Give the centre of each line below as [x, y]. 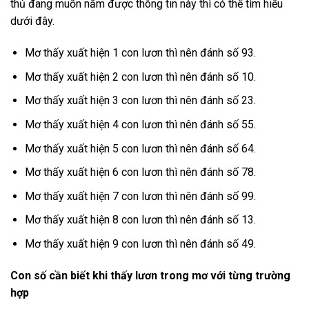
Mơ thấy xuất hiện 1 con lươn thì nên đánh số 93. [140, 53]
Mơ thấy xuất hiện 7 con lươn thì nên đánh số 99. [140, 196]
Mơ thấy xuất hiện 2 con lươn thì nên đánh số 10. [140, 77]
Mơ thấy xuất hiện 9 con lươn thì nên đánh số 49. [140, 243]
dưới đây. [32, 21]
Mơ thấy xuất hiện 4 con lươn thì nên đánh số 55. [140, 124]
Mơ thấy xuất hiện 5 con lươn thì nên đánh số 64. [140, 148]
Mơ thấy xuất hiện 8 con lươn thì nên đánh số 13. [140, 220]
